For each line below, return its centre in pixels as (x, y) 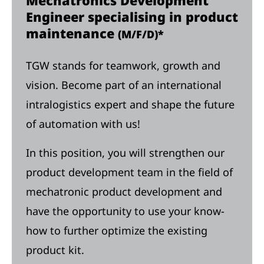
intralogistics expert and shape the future (130, 104)
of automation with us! (83, 124)
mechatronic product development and (124, 192)
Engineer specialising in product (132, 17)
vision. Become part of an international (124, 85)
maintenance (72, 33)
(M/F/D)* (141, 34)
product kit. (58, 250)
